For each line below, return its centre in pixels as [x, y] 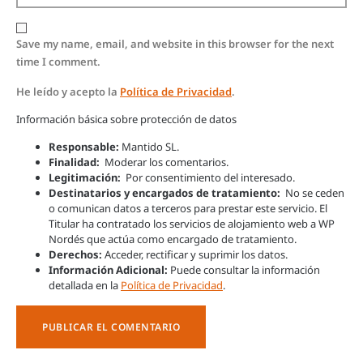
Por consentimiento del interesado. [208, 178]
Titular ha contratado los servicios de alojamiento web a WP [192, 224]
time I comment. [58, 62]
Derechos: [75, 255]
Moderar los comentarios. [164, 162]
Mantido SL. [149, 147]
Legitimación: [85, 178]
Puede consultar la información [244, 270]
